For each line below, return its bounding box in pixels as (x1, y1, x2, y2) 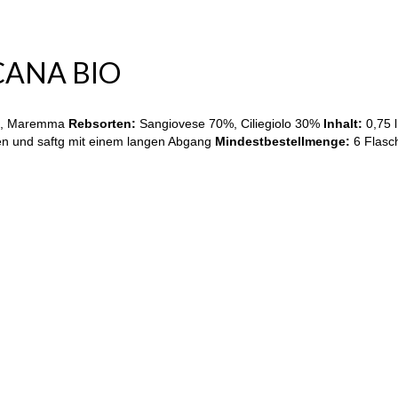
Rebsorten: (68, 115, 136, 131)
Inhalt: (323, 115, 362, 131)
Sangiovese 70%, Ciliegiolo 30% (136, 115, 323, 131)
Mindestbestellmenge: (215, 133, 354, 148)
